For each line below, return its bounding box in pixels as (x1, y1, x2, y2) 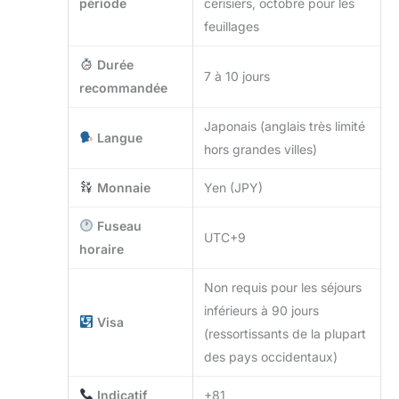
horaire (79, 240, 124, 256)
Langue (93, 129, 142, 145)
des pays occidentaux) (204, 348, 338, 364)
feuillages (204, 18, 259, 34)
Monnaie (93, 179, 151, 195)
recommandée (79, 79, 167, 95)
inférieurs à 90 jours (204, 302, 319, 318)
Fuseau (93, 217, 142, 233)
